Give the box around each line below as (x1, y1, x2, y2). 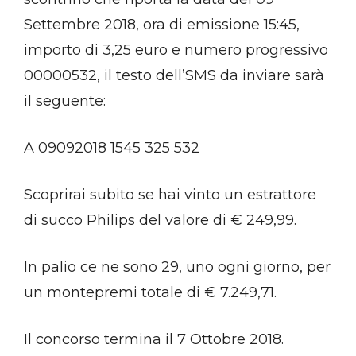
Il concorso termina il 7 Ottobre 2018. (24, 331, 284, 349)
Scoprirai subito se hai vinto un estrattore (24, 186, 316, 204)
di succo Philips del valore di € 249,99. (24, 211, 296, 230)
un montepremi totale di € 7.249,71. (24, 284, 277, 302)
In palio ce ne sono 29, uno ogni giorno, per (24, 258, 331, 277)
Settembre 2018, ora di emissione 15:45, (24, 16, 300, 34)
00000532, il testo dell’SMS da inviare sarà (24, 67, 324, 85)
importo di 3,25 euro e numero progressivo (24, 41, 328, 60)
